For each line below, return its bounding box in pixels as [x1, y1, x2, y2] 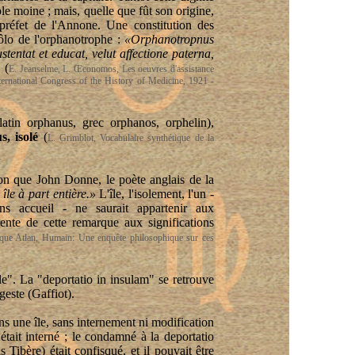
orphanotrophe [40, 32, 113, 46]
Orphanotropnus [131, 32, 215, 46]
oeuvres [138, 63, 168, 74]
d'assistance [167, 63, 215, 74]
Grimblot [59, 132, 94, 143]
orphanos [110, 116, 157, 129]
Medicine [147, 75, 183, 86]
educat [51, 47, 85, 60]
